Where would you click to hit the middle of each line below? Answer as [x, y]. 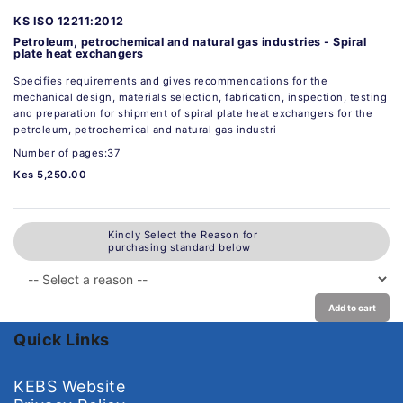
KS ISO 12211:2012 [69, 21]
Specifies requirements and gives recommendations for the [170, 81]
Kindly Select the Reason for [183, 235]
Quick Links [62, 339]
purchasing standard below [179, 248]
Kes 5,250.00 [50, 174]
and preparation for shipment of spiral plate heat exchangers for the [193, 113]
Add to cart [352, 307]
